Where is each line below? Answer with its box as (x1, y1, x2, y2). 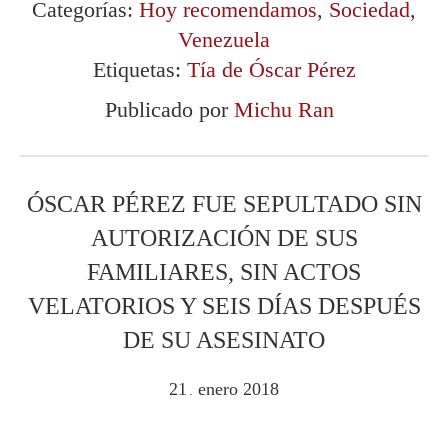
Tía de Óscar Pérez (186, 56, 356, 82)
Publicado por (104, 96, 234, 122)
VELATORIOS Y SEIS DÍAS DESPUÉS (27, 292, 421, 319)
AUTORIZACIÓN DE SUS (90, 224, 358, 251)
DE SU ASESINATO (123, 326, 325, 353)
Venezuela (178, 26, 270, 52)
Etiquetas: (92, 56, 187, 82)
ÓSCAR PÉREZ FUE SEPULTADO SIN (26, 190, 422, 217)
